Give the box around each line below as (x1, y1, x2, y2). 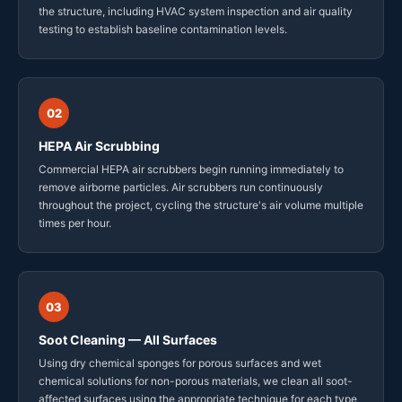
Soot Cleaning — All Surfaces (39, 332, 217, 348)
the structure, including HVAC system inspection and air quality (39, 4, 353, 19)
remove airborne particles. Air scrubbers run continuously (39, 180, 323, 195)
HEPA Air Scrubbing (39, 138, 160, 154)
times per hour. (39, 216, 111, 231)
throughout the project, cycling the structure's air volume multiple (39, 198, 363, 213)
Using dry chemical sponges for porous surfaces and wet (39, 356, 321, 371)
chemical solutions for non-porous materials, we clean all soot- (39, 374, 353, 389)
